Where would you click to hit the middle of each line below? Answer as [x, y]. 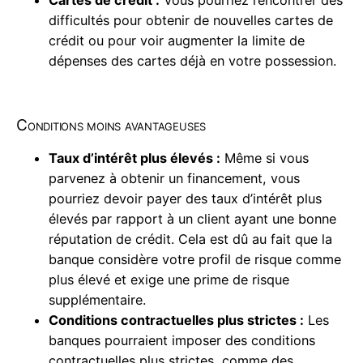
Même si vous [265, 158]
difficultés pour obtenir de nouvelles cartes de [191, 21]
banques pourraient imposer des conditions [182, 340]
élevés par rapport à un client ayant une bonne [192, 218]
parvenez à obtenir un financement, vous [174, 178]
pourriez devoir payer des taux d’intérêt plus [185, 198]
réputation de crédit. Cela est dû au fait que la [190, 239]
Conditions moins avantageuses [111, 126]
